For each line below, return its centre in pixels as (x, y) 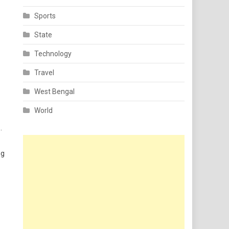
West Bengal (55, 91)
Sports (45, 16)
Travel (44, 73)
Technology (53, 54)
